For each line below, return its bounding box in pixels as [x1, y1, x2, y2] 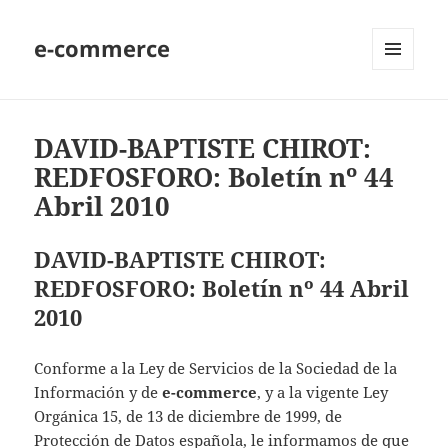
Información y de [34, 382, 163, 403]
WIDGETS [372, 103, 429, 121]
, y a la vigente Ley [257, 382, 389, 403]
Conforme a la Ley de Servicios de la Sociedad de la [34, 358, 398, 379]
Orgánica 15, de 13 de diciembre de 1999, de [34, 406, 343, 427]
